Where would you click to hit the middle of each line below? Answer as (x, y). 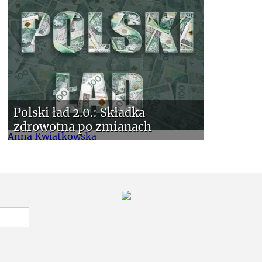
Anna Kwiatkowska (52, 136)
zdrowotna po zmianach (82, 126)
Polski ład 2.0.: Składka (79, 112)
